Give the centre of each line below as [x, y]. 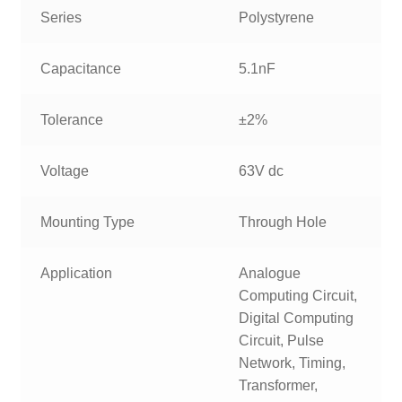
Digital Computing [297, 319]
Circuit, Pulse [282, 341]
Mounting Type [88, 223]
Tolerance [72, 120]
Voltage [65, 171]
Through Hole [283, 223]
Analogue [270, 274]
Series [61, 18]
